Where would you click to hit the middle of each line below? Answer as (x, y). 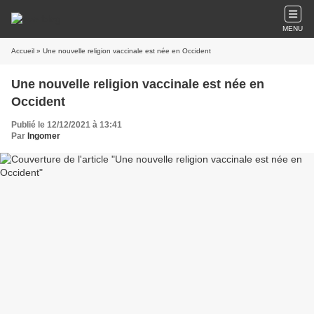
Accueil (23, 51)
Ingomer (44, 136)
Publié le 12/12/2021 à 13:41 (67, 125)
